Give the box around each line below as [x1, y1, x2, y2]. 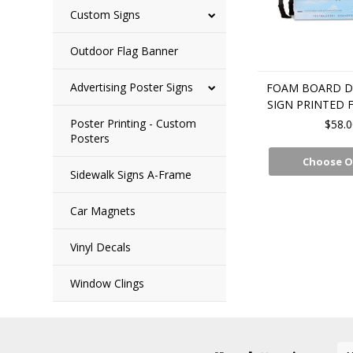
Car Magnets [70, 203, 136, 218]
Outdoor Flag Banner [70, 43, 179, 58]
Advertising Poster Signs [70, 80, 194, 95]
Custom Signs [70, 7, 141, 22]
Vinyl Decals [70, 240, 132, 255]
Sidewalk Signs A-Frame [70, 167, 192, 182]
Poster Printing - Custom [70, 116, 197, 131]
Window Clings [70, 276, 145, 291]
